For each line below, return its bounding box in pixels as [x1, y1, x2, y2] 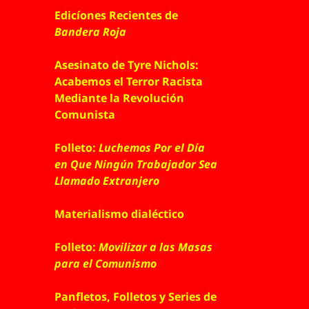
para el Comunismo [54, 256, 157, 272]
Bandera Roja [54, 24, 127, 40]
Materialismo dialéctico [54, 206, 185, 222]
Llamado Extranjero [54, 173, 160, 189]
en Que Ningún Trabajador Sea [54, 157, 218, 172]
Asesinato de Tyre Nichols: [54, 57, 199, 73]
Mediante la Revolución [54, 90, 185, 106]
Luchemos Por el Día [99, 140, 206, 156]
